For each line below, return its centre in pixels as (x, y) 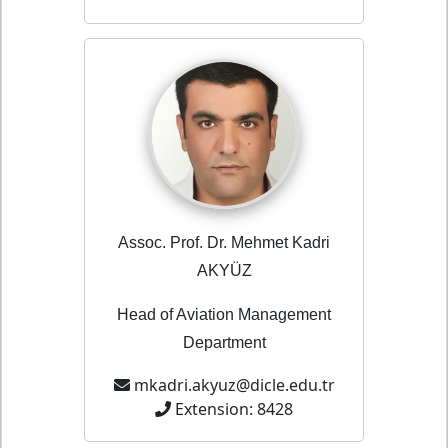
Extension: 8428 (234, 409)
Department (224, 343)
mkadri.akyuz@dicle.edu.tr (234, 385)
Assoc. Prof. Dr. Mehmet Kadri (224, 243)
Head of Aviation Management (224, 315)
